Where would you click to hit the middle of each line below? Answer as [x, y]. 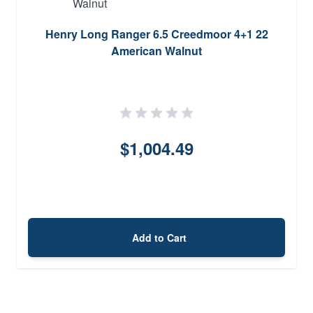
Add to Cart [159, 237]
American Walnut [156, 50]
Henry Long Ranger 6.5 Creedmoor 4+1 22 [156, 34]
